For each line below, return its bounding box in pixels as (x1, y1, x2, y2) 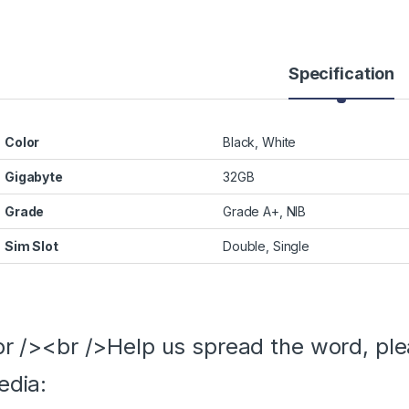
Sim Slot (5, 237, 58, 254)
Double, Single (223, 237, 310, 254)
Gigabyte (5, 168, 63, 184)
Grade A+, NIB (223, 203, 307, 219)
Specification (288, 63, 395, 83)
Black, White (223, 133, 297, 150)
